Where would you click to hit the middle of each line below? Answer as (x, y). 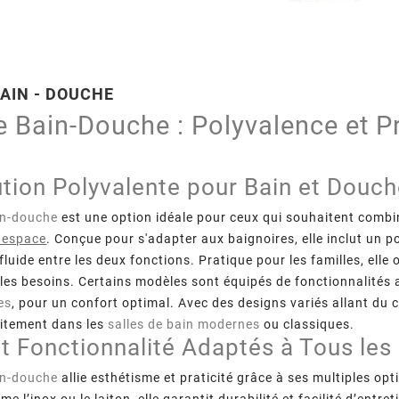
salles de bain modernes (184, 324)
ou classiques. (308, 324)
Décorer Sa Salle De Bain (200, 388)
